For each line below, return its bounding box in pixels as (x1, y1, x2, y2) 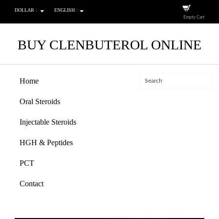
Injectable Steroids (20, 118, 76, 126)
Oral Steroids (20, 97, 60, 106)
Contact (20, 179, 44, 188)
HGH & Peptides (20, 138, 73, 147)
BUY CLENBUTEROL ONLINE (18, 37, 201, 52)
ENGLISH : (54, 7, 78, 13)
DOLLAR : (15, 7, 37, 13)
